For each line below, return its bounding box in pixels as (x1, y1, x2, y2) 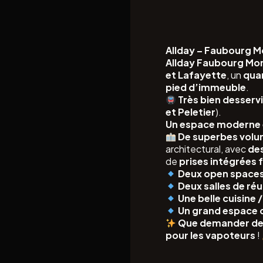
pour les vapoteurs (166, 229, 255, 241)
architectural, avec (166, 143, 248, 155)
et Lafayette (166, 69, 227, 81)
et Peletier (166, 106, 215, 118)
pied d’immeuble (166, 81, 246, 93)
